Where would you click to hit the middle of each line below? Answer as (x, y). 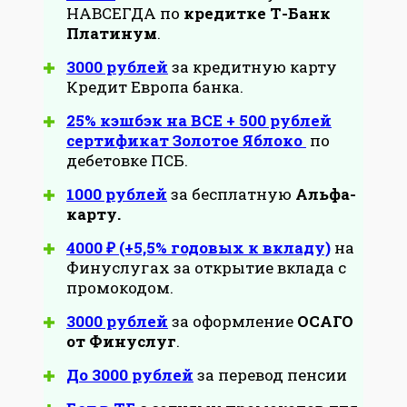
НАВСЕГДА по (125, 13)
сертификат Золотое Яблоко (186, 140)
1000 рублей (117, 194)
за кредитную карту (253, 66)
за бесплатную (231, 194)
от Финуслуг (121, 341)
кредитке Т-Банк (257, 13)
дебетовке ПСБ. (127, 160)
